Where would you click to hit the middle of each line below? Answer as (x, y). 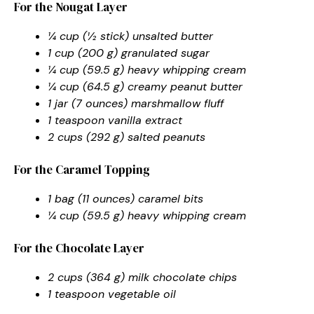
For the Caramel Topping (82, 169)
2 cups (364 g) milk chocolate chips (142, 277)
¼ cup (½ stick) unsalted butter (130, 36)
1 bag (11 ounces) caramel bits (125, 198)
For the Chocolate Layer (79, 248)
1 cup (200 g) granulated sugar (129, 53)
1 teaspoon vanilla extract (115, 120)
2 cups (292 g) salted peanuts (127, 137)
